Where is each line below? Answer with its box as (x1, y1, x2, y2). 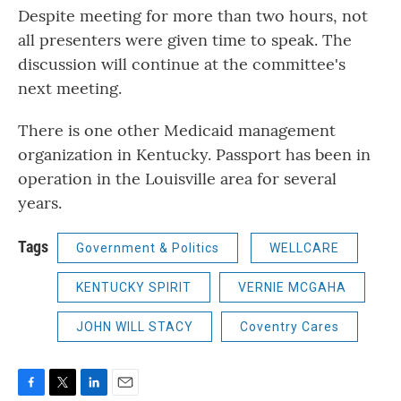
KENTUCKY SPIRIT (76, 280, 192, 294)
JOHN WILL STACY (76, 320, 193, 334)
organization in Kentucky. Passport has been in (18, 144, 371, 165)
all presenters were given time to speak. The (18, 30, 352, 50)
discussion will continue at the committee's (18, 54, 346, 74)
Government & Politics (76, 241, 219, 255)
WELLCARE (269, 241, 339, 255)
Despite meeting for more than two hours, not (18, 5, 368, 26)
